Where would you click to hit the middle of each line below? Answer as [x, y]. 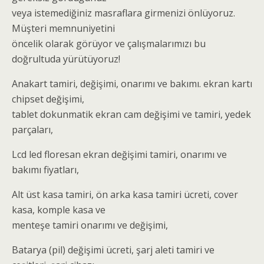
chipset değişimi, [48, 99]
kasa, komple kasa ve [59, 210]
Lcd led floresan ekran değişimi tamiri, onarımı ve [119, 155]
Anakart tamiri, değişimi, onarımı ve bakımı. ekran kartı [132, 84]
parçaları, [32, 130]
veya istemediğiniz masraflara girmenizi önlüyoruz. [123, 13]
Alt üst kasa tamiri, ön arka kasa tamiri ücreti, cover [125, 195]
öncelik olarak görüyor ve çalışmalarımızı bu [109, 44]
